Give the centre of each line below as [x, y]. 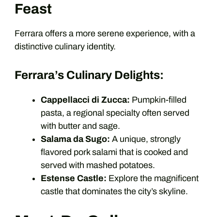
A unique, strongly [145, 139]
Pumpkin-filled [158, 100]
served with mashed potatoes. [98, 165]
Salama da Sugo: [75, 139]
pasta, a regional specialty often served [115, 113]
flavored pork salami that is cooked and [114, 152]
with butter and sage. [80, 126]
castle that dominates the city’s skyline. [114, 191]
